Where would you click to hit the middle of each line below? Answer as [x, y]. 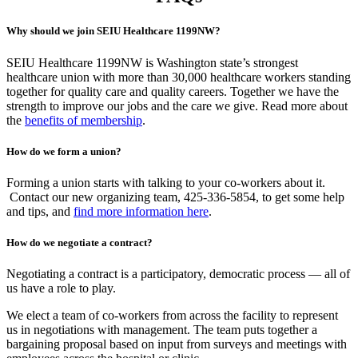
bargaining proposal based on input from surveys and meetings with [177, 344]
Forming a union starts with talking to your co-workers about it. [166, 182]
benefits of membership [84, 120]
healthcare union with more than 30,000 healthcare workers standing [179, 77]
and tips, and [40, 211]
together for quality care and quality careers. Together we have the [173, 91]
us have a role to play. [61, 288]
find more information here [141, 211]
